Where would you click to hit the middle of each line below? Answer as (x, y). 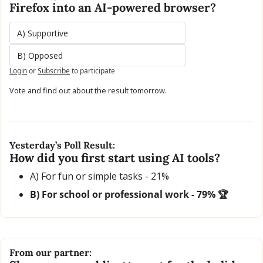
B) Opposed (40, 56)
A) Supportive (43, 33)
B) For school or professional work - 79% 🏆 (129, 195)
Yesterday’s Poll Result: (62, 145)
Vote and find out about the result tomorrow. (88, 91)
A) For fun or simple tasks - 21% (101, 176)
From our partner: (50, 253)
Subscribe (54, 71)
